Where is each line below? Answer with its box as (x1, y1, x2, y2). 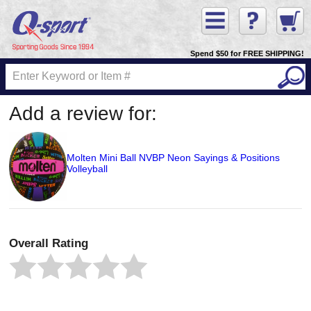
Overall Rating (9, 236, 88, 250)
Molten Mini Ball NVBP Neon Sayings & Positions (66, 151, 280, 163)
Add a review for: (9, 102, 157, 124)
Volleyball (66, 162, 108, 174)
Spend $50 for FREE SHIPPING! (190, 49, 304, 58)
